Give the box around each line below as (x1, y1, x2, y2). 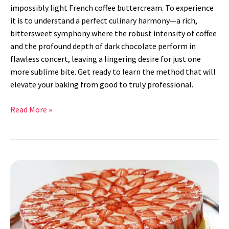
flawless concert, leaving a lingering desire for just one (10, 53, 201, 64)
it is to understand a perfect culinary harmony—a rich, (10, 15, 197, 26)
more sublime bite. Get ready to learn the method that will (10, 66, 216, 77)
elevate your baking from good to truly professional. (10, 79, 193, 89)
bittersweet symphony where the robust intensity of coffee (10, 28, 217, 38)
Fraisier (10, 160, 36, 171)
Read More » (10, 104, 52, 114)
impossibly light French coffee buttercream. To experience (10, 2, 214, 13)
